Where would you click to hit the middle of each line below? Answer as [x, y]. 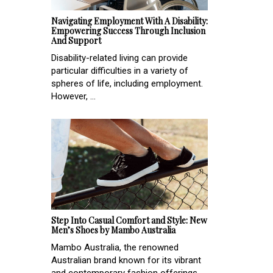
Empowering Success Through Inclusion [128, 30]
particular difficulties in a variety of [120, 70]
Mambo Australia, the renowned [115, 248]
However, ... [73, 96]
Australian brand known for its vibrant [126, 261]
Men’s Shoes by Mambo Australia [113, 230]
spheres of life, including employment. [127, 83]
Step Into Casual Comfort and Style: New [129, 221]
